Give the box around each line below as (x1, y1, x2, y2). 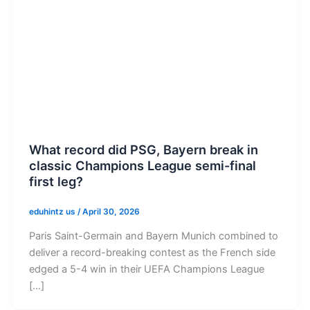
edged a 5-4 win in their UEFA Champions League (28, 263, 264, 276)
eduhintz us (28, 206, 77, 217)
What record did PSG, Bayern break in (28, 142, 258, 158)
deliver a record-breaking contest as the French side (28, 246, 275, 259)
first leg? (28, 174, 83, 190)
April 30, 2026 (82, 206, 140, 217)
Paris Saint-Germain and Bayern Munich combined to (28, 230, 278, 243)
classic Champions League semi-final (28, 158, 256, 174)
